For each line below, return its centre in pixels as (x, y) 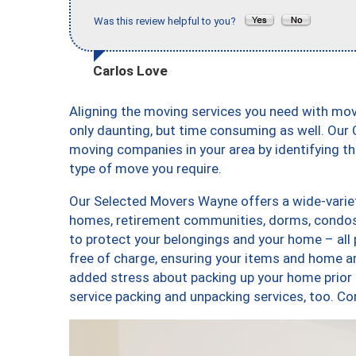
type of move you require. (145, 168)
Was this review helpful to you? (168, 21)
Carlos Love (130, 70)
